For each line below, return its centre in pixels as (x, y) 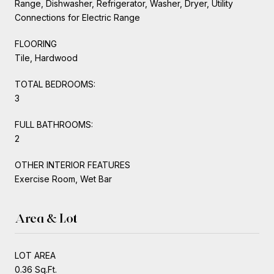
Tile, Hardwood (46, 57)
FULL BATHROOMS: (54, 124)
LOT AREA (35, 255)
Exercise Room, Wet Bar (63, 179)
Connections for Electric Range (77, 17)
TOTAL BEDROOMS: (55, 84)
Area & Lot (46, 218)
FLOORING (36, 43)
